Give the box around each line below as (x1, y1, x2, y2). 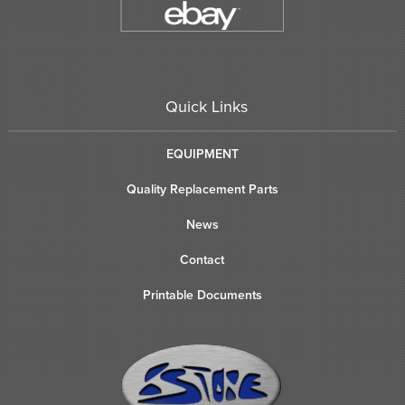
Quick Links (165, 96, 249, 117)
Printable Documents (142, 287, 262, 303)
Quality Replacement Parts (126, 181, 278, 197)
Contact (180, 251, 225, 268)
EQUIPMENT (165, 146, 239, 162)
